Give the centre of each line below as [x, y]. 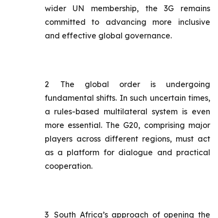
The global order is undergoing [136, 84]
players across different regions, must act [127, 139]
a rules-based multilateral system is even [127, 111]
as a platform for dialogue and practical [127, 152]
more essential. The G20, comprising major [127, 125]
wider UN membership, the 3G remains [127, 8]
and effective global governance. [108, 36]
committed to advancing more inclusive [127, 22]
